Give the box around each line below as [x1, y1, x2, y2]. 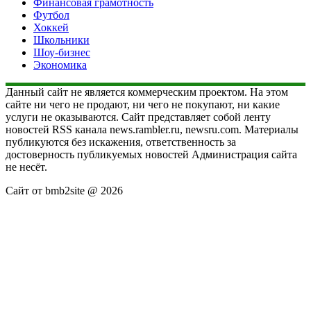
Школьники [33, 33, 90, 46]
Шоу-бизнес [33, 46, 90, 58]
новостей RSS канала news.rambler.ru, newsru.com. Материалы [6, 123, 299, 135]
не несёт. [6, 160, 47, 173]
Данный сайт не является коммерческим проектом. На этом [6, 85, 288, 98]
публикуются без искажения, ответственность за [6, 135, 236, 148]
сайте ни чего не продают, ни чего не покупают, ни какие [6, 98, 280, 110]
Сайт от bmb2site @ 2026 [6, 184, 123, 196]
